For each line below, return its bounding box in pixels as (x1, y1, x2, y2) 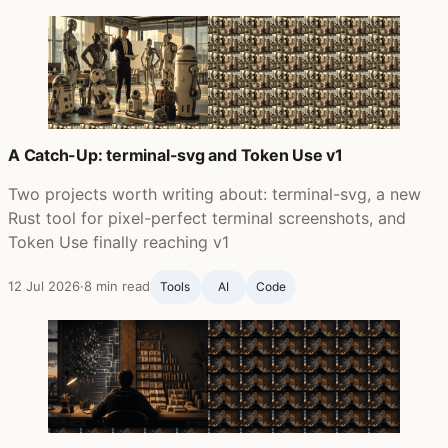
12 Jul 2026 (8, 278, 80, 295)
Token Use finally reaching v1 (8, 232, 229, 253)
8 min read (84, 278, 150, 295)
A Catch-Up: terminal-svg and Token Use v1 (8, 145, 343, 166)
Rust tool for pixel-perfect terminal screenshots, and (8, 208, 406, 229)
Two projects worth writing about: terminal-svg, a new (8, 184, 421, 205)
